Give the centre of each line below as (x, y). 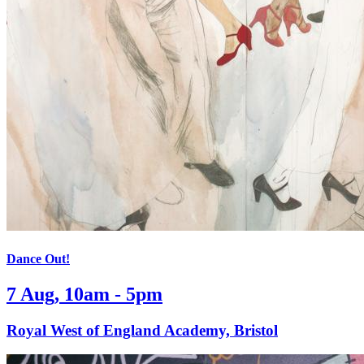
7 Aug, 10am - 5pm (84, 294)
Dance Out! (38, 258)
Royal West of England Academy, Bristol (142, 330)
